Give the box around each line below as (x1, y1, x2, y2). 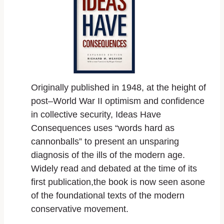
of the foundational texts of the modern (31, 190, 184, 200)
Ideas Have (115, 109, 161, 119)
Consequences (31, 122, 91, 133)
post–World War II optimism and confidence (31, 95, 204, 106)
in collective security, (31, 109, 115, 119)
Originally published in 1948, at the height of (31, 82, 206, 92)
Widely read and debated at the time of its (31, 163, 197, 173)
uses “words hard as (91, 122, 174, 133)
